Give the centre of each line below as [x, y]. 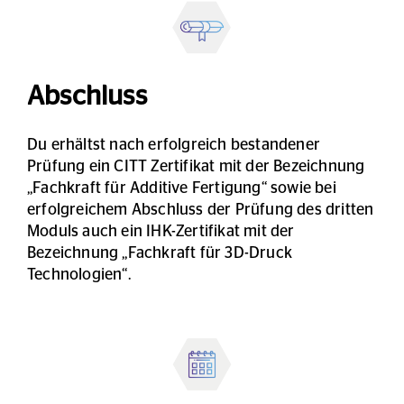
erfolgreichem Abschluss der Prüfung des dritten [201, 211]
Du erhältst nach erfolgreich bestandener [174, 146]
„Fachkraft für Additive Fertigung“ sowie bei [184, 189]
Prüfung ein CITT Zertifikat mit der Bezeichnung [196, 167]
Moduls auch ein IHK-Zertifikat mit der [161, 232]
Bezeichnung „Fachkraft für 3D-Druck [160, 254]
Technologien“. [79, 275]
